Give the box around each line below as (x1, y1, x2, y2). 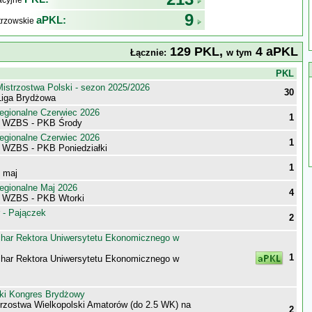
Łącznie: (130, 47, 166, 58)
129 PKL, (166, 45, 226, 58)
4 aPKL (252, 45, 298, 58)
